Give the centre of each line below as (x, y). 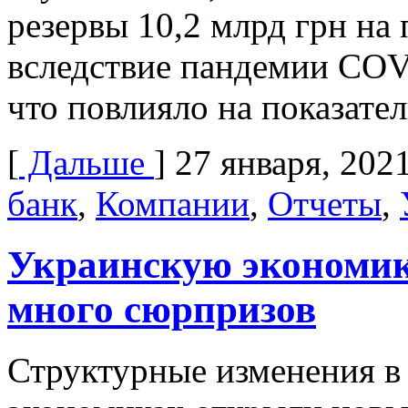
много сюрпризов (162, 310)
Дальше (87, 163)
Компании (173, 204)
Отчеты (325, 204)
